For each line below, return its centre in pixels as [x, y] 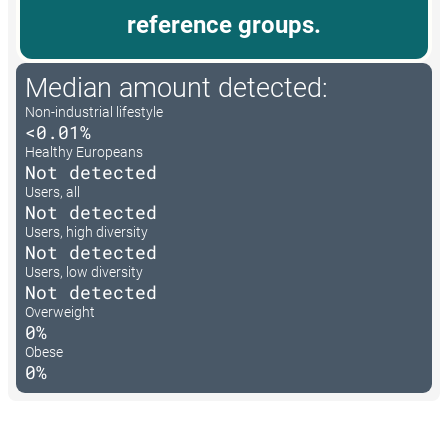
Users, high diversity [86, 232]
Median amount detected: [176, 88]
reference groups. [224, 25]
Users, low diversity [84, 272]
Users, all [52, 192]
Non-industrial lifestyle [94, 112]
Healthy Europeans [84, 152]
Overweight [60, 312]
